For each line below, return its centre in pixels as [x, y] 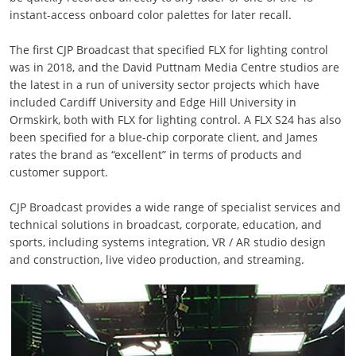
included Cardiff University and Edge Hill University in [153, 102]
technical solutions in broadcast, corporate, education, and [165, 224]
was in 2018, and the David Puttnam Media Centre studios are [174, 67]
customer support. [58, 172]
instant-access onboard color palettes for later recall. [150, 15]
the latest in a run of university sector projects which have [164, 85]
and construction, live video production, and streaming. [157, 259]
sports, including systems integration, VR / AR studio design [167, 242]
